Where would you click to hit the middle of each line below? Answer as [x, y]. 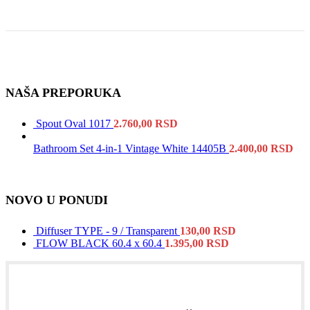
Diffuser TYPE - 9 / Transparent [108, 231]
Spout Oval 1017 [75, 124]
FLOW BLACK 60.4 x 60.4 [100, 244]
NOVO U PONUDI [57, 200]
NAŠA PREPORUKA [63, 93]
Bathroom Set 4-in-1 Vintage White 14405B [131, 149]
